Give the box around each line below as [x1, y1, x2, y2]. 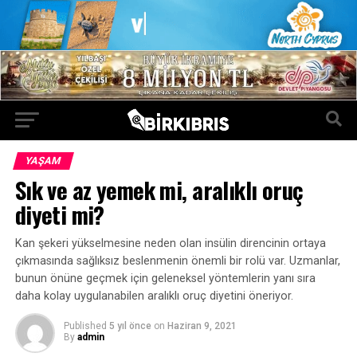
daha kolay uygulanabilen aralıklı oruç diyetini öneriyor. [14, 288, 293, 303]
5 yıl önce [108, 320, 151, 331]
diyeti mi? [14, 197, 104, 231]
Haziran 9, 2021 [167, 320, 237, 331]
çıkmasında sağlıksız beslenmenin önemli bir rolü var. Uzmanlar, [14, 253, 340, 268]
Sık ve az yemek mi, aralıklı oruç [14, 172, 304, 206]
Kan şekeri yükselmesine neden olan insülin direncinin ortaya [14, 236, 326, 250]
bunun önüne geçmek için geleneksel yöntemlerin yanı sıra [14, 271, 316, 285]
